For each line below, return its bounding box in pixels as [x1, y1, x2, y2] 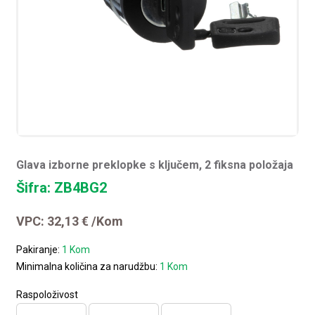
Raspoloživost [16, 288, 79, 300]
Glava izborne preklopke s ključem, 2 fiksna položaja [16, 157, 294, 172]
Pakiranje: [16, 243, 63, 255]
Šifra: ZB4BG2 [16, 179, 108, 196]
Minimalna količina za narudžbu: [16, 260, 160, 272]
